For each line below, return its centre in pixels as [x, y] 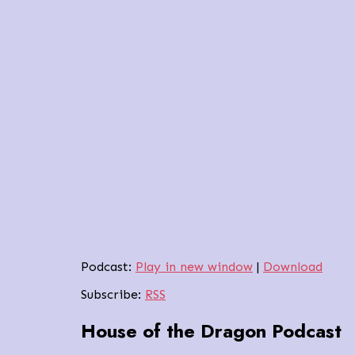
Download [293, 266]
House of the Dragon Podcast [211, 331]
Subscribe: [113, 294]
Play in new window [194, 266]
